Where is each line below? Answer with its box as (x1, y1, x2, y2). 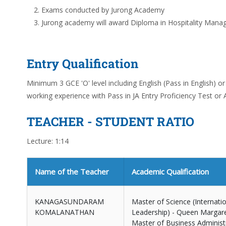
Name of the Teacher (35, 166, 109, 177)
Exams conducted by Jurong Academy (41, 5, 164, 15)
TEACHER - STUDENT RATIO (27, 114, 194, 130)
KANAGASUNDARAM (35, 197, 104, 206)
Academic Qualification (132, 166, 209, 177)
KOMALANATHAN (35, 207, 94, 217)
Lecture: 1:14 (27, 136, 69, 146)
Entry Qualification (27, 55, 138, 72)
